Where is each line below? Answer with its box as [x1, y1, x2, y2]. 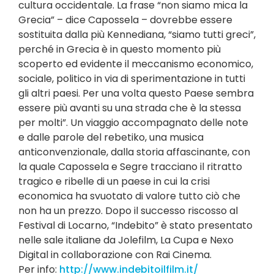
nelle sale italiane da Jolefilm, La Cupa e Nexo [18, 233, 234, 247]
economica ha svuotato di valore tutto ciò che [18, 189, 240, 203]
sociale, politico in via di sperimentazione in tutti [18, 72, 245, 86]
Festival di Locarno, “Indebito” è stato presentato [18, 218, 253, 232]
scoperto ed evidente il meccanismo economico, [18, 57, 253, 71]
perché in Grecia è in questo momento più [18, 42, 221, 56]
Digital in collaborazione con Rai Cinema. [18, 248, 212, 262]
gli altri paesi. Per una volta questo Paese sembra [18, 86, 254, 100]
